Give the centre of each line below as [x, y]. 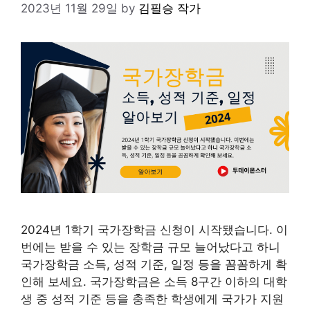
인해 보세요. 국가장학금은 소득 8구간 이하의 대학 [154, 281]
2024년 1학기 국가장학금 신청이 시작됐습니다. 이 [154, 229]
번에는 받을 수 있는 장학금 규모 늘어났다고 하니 [151, 247]
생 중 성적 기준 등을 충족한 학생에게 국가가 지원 [152, 299]
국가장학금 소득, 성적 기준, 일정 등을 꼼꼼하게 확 [154, 264]
